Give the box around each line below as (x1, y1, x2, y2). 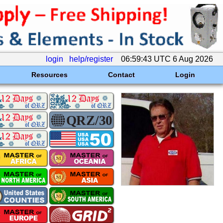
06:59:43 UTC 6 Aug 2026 (119, 55, 215, 63)
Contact (108, 71, 135, 79)
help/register (69, 55, 113, 63)
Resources (31, 71, 68, 79)
